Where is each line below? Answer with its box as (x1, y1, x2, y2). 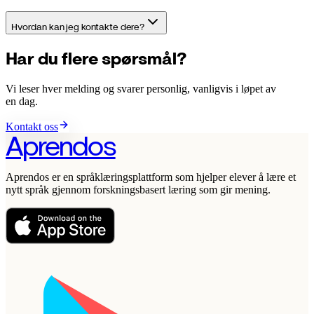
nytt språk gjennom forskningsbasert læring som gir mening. (6, 183, 271, 196)
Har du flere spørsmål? (6, 48, 186, 69)
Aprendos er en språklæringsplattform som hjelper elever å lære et (6, 170, 296, 183)
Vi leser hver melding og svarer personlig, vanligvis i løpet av (6, 82, 276, 95)
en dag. (6, 95, 38, 107)
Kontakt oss (6, 120, 58, 132)
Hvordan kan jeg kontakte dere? (11, 20, 144, 32)
